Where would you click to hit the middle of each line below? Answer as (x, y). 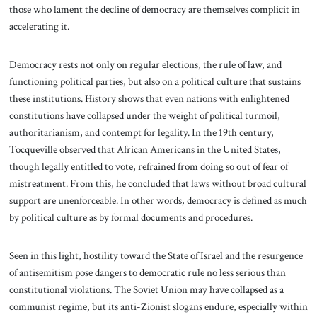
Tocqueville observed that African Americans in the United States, (145, 149)
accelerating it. (40, 27)
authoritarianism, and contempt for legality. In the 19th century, (141, 132)
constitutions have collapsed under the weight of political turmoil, (144, 115)
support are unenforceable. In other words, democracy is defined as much (158, 200)
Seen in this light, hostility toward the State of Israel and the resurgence (156, 255)
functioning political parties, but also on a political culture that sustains (155, 81)
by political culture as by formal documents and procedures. (131, 217)
